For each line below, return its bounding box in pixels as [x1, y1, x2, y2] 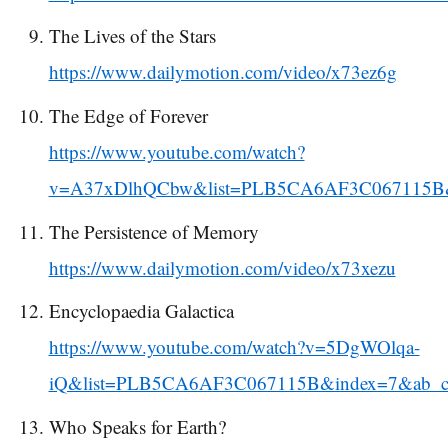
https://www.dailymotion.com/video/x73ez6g [48, 59, 397, 85]
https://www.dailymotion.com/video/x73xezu [48, 254, 396, 280]
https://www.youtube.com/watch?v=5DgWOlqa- [48, 334, 420, 360]
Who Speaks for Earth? [48, 413, 226, 439]
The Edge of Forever [48, 103, 208, 129]
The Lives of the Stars [48, 23, 216, 49]
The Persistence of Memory [48, 218, 259, 244]
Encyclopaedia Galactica [48, 298, 234, 324]
